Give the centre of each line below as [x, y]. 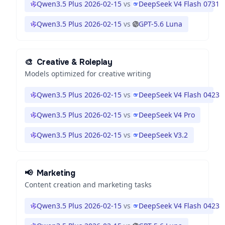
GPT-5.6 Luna [160, 24]
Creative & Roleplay [74, 62]
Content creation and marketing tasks [88, 185]
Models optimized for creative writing [88, 74]
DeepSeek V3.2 [163, 135]
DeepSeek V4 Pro [167, 115]
